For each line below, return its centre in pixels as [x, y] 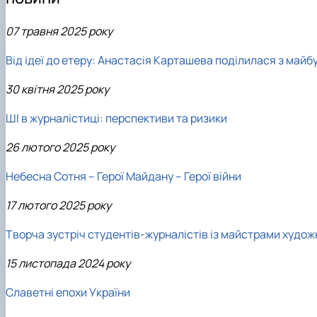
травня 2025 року [67, 31]
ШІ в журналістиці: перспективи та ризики [116, 118]
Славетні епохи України [68, 292]
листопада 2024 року [74, 263]
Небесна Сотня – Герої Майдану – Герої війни [123, 176]
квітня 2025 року [65, 89]
